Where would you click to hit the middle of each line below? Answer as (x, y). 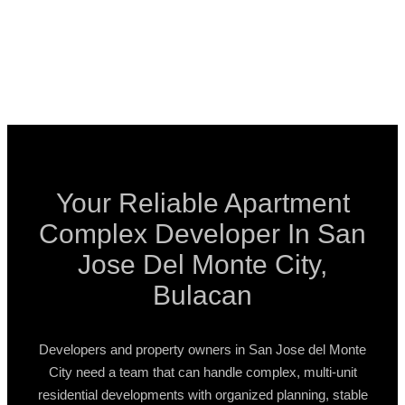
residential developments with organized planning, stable (202, 395)
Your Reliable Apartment (202, 203)
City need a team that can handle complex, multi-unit (202, 372)
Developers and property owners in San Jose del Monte (202, 349)
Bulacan (202, 295)
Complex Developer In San (202, 234)
